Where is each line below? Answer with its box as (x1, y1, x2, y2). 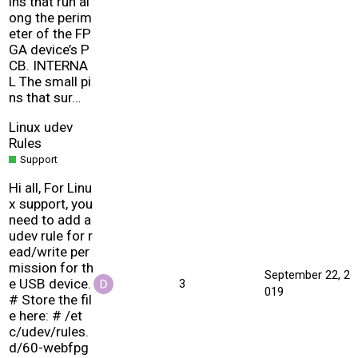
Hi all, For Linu (9, 179, 92, 196)
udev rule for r (9, 227, 93, 244)
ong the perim (9, 9, 92, 26)
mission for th (9, 259, 93, 276)
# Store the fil (9, 291, 92, 308)
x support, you (9, 195, 93, 212)
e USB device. (9, 275, 91, 292)
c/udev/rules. (9, 323, 89, 340)
